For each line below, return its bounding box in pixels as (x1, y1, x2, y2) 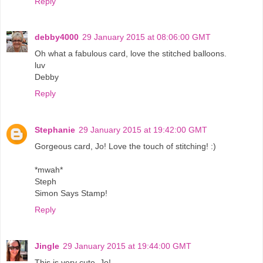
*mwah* (35, 165, 63, 175)
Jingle (35, 241, 59, 251)
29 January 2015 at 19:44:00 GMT (63, 241, 191, 251)
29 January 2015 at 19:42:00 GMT (79, 125, 207, 135)
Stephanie (35, 125, 75, 135)
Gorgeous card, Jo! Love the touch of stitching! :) (35, 141, 216, 151)
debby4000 (35, 32, 79, 42)
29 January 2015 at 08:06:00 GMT (82, 32, 211, 42)
